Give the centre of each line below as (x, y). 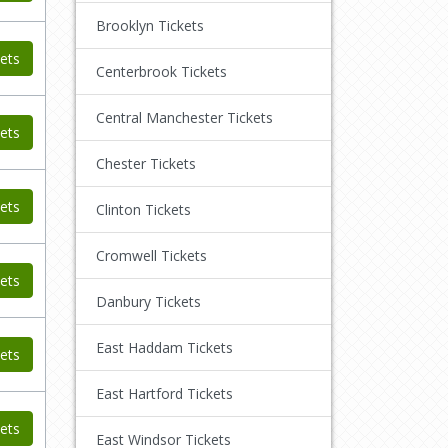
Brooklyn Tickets (150, 25)
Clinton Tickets (143, 209)
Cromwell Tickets (151, 255)
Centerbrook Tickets (161, 71)
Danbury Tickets (148, 301)
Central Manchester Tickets (184, 117)
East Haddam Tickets (164, 347)
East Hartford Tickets (164, 393)
